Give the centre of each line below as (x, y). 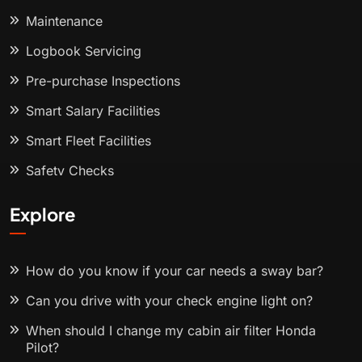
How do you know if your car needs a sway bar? (175, 271)
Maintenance (64, 21)
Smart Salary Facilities (93, 111)
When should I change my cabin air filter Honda (171, 331)
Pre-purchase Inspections (103, 81)
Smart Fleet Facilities (88, 141)
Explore (42, 215)
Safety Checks (70, 171)
